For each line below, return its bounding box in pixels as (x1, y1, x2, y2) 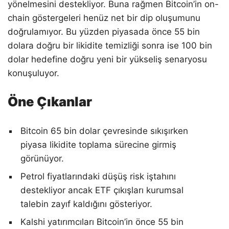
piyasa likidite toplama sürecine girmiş (20, 139, 176, 150)
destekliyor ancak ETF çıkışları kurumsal (20, 185, 184, 195)
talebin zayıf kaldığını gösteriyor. (20, 198, 152, 209)
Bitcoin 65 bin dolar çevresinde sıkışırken (20, 125, 188, 136)
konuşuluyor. (8, 67, 59, 78)
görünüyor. (20, 153, 64, 164)
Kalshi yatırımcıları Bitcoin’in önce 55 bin (20, 216, 184, 227)
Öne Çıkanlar (8, 93, 92, 109)
